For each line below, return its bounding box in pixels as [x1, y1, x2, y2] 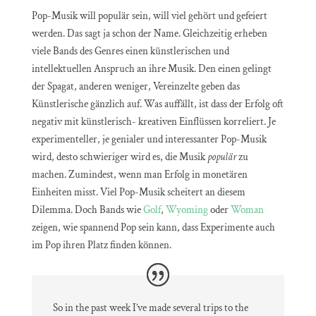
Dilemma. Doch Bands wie [31, 202, 143, 217]
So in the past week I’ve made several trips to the [52, 300, 248, 315]
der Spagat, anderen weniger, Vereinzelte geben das [31, 79, 240, 93]
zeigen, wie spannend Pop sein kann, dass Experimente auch [31, 220, 275, 234]
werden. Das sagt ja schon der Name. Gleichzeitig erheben [31, 26, 267, 40]
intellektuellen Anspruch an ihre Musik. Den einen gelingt [31, 61, 272, 75]
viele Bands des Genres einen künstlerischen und [31, 44, 229, 58]
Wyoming [165, 202, 208, 217]
